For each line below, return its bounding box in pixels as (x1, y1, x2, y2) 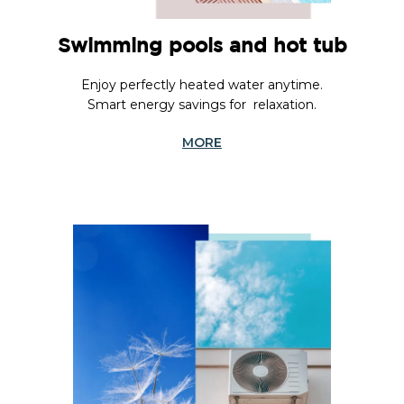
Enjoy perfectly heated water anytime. (81, 77, 323, 94)
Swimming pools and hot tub (57, 38, 347, 57)
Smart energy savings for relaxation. (87, 96, 317, 114)
